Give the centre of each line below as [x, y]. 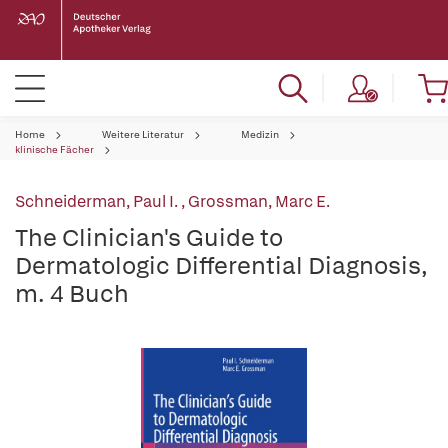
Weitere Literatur [143, 134]
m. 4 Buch [72, 293]
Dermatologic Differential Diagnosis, [221, 265]
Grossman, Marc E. [259, 201]
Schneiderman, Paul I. [98, 201]
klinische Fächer [54, 149]
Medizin [260, 134]
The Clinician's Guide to [149, 237]
